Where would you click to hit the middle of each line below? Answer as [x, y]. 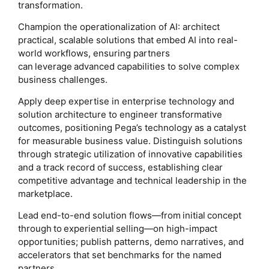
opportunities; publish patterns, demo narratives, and [131, 242]
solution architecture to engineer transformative [120, 115]
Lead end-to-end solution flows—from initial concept [130, 216]
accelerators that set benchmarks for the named [120, 255]
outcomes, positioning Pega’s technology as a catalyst [132, 128]
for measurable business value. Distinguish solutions [130, 141]
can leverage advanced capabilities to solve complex [129, 67]
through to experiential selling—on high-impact [118, 229]
